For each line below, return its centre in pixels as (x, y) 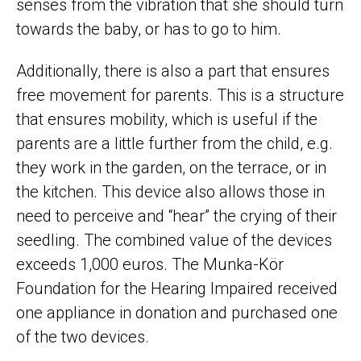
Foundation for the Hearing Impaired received (177, 288)
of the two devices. (83, 336)
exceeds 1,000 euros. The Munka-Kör (150, 264)
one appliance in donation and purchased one (177, 312)
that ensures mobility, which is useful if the (167, 119)
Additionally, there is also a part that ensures (173, 71)
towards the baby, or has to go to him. (149, 29)
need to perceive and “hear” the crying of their (176, 216)
